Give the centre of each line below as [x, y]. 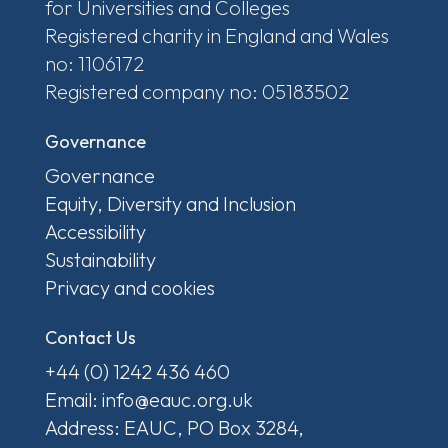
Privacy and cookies [129, 287]
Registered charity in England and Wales [216, 35]
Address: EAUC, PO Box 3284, [174, 427]
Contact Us [90, 337]
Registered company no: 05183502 [196, 91]
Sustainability [100, 259]
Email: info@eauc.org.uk [148, 399]
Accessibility [95, 231]
